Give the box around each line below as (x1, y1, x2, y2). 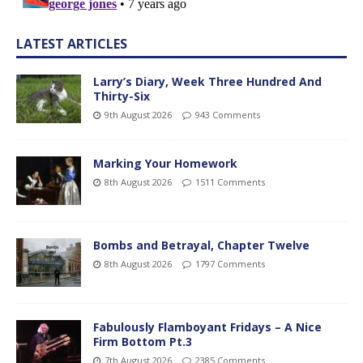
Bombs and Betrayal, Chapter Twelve (93, 237, 310, 254)
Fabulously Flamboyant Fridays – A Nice (93, 319, 322, 335)
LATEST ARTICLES (16, 35, 127, 53)
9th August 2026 (105, 109, 172, 122)
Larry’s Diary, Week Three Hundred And (93, 74, 322, 90)
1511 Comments (195, 176, 265, 189)
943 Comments (195, 109, 260, 122)
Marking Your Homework (93, 156, 237, 172)
